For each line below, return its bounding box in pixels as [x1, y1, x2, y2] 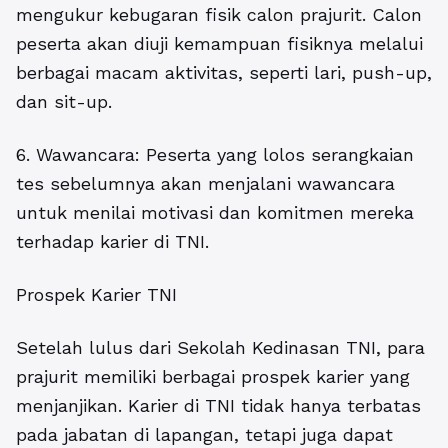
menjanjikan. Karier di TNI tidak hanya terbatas [16, 395, 421, 417]
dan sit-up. [16, 91, 112, 113]
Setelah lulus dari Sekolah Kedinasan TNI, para [16, 337, 425, 359]
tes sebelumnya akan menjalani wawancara [16, 173, 395, 195]
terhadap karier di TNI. [16, 231, 209, 253]
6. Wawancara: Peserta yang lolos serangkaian [16, 144, 414, 166]
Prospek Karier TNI [16, 284, 177, 306]
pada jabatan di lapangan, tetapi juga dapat [16, 424, 393, 446]
